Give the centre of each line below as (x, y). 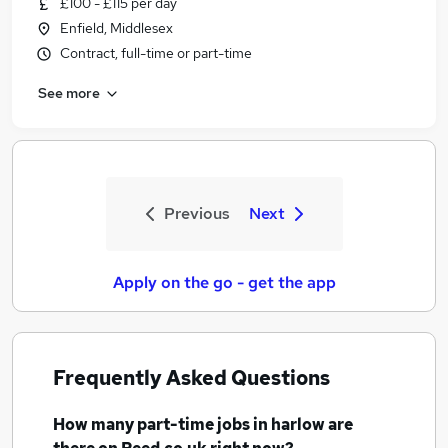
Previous (196, 213)
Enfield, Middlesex (116, 28)
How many (95, 424)
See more (69, 92)
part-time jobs (193, 424)
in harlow (289, 424)
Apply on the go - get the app (224, 282)
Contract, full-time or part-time (156, 53)
